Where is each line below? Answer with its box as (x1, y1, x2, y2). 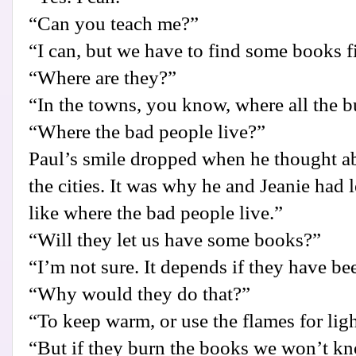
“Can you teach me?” (29, 13, 199, 35)
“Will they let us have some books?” (29, 229, 321, 251)
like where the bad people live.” (29, 202, 283, 224)
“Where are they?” (29, 67, 176, 89)
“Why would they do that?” (29, 283, 250, 305)
